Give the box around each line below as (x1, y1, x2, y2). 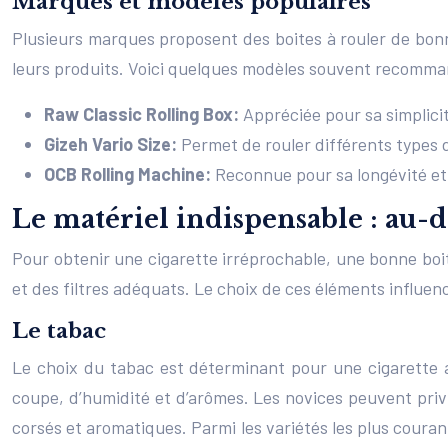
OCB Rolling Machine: (44, 163, 215, 185)
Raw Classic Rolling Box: (44, 103, 243, 125)
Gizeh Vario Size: (44, 133, 181, 155)
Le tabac (12, 318, 106, 344)
